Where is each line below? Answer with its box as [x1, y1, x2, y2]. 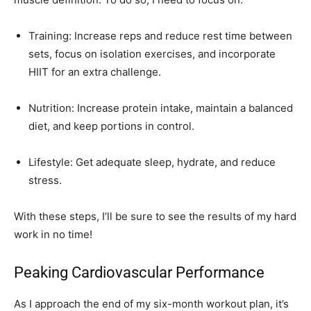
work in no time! [14, 228, 92, 242]
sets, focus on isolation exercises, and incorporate [28, 47, 276, 61]
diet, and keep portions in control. [28, 119, 194, 133]
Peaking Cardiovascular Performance [14, 264, 264, 282]
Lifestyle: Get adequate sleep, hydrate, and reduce [28, 155, 276, 169]
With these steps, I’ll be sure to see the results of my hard [14, 210, 296, 224]
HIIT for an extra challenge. [28, 65, 161, 79]
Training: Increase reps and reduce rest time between [28, 29, 292, 43]
